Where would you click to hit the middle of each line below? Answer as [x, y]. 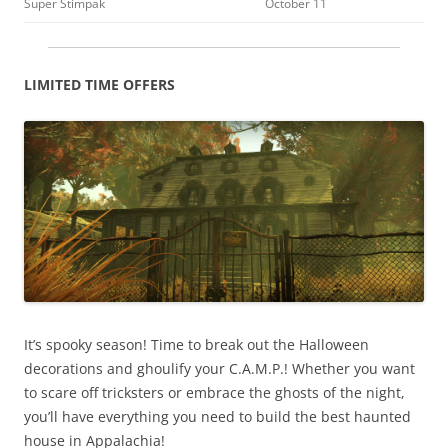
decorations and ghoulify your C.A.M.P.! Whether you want [219, 368]
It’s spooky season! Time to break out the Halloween [196, 344]
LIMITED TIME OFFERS [99, 84]
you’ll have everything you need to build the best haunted [217, 416]
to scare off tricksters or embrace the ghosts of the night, [214, 392]
